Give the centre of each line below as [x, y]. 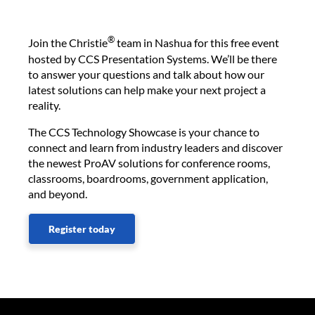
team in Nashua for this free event [197, 43]
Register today [82, 229]
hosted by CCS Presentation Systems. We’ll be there [153, 58]
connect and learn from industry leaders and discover [155, 147]
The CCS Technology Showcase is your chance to [144, 131]
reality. [45, 105]
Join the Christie [68, 43]
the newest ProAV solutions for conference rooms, [149, 162]
